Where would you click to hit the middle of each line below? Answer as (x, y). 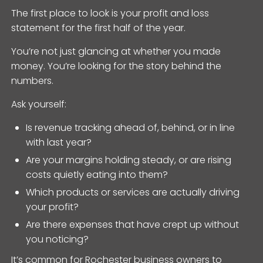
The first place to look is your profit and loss (110, 13)
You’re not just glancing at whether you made (116, 51)
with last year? (59, 142)
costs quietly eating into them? (97, 174)
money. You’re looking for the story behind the (117, 66)
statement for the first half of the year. (99, 28)
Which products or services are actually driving (133, 192)
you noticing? (58, 239)
